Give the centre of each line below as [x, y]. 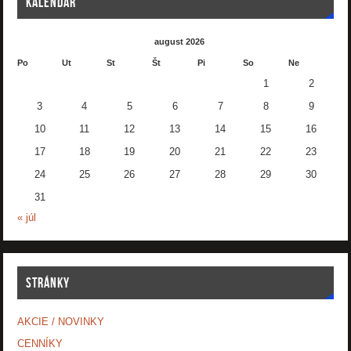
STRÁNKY [47, 282]
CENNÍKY [40, 344]
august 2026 [179, 42]
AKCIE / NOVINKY [60, 322]
